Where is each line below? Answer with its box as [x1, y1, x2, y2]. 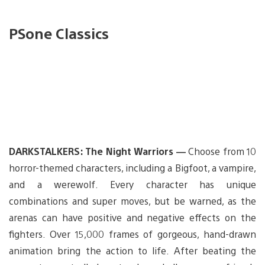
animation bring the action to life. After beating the [9, 244, 256, 257]
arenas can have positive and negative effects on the [9, 211, 256, 224]
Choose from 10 [185, 145, 257, 158]
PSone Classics [9, 23, 109, 43]
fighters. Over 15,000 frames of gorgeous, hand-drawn [9, 228, 256, 241]
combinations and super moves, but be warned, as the [9, 195, 256, 208]
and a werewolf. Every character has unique [9, 178, 256, 191]
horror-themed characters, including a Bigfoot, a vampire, [9, 161, 256, 174]
